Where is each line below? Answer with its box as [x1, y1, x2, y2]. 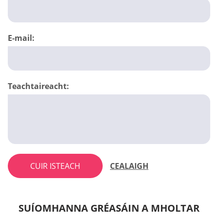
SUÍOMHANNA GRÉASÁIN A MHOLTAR [18, 201, 200, 215]
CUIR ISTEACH [30, 160, 80, 171]
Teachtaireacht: [8, 80, 69, 91]
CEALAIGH [110, 160, 148, 171]
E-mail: [8, 32, 35, 43]
